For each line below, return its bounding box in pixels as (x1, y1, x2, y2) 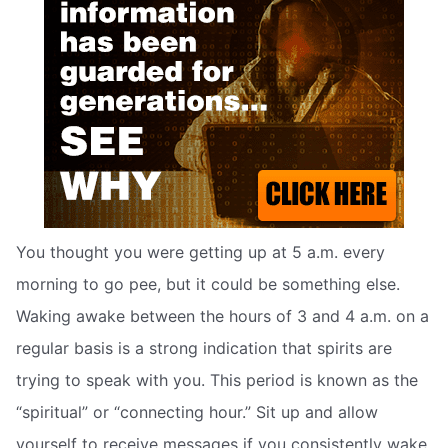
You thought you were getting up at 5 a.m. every (16, 241, 385, 262)
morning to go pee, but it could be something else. (16, 273, 400, 294)
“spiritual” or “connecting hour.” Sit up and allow (16, 401, 378, 422)
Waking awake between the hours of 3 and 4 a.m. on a (16, 305, 429, 326)
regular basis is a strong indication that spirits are (16, 337, 392, 358)
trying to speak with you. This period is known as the (16, 369, 418, 390)
